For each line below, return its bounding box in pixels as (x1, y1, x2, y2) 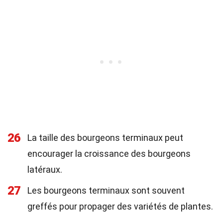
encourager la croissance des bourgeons (27, 148, 191, 159)
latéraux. (27, 164, 62, 175)
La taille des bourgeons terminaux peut (27, 132, 183, 143)
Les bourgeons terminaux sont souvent (27, 185, 185, 196)
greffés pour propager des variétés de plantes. (27, 201, 213, 212)
